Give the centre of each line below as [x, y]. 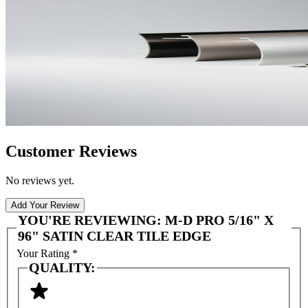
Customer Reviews [71, 151]
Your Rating [44, 254]
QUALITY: [62, 268]
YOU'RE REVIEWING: [91, 220]
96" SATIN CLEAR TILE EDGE [114, 235]
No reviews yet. [40, 180]
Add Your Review [45, 205]
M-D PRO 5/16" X [219, 220]
